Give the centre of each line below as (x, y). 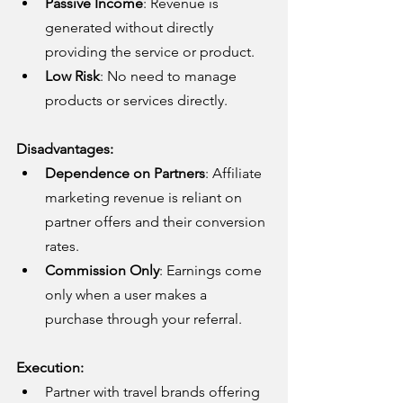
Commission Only (102, 270)
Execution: (50, 367)
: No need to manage (170, 76)
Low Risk (72, 76)
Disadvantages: (65, 148)
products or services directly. (136, 100)
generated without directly (131, 27)
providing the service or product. (150, 51)
